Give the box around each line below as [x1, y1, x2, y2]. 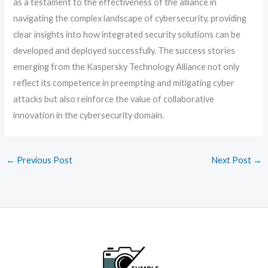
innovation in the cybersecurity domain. [13, 109, 165, 120]
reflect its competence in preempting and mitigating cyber [13, 77, 235, 88]
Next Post [211, 154, 254, 165]
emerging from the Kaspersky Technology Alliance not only [13, 61, 240, 72]
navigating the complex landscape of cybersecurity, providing [13, 13, 247, 23]
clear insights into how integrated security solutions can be [13, 29, 241, 39]
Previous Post [14, 154, 72, 165]
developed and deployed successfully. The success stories [13, 45, 236, 56]
